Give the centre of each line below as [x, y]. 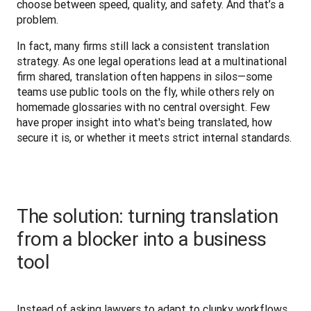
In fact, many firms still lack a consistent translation [143, 45]
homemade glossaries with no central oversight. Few [143, 107]
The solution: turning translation [148, 216]
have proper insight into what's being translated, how [144, 122]
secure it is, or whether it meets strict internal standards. [154, 137]
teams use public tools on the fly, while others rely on [145, 91]
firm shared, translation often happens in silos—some [144, 76]
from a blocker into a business [142, 238]
